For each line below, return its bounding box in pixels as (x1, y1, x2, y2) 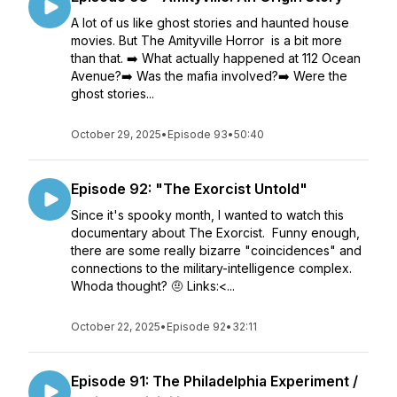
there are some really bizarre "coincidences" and (71, 243, 362, 258)
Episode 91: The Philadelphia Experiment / (71, 372, 358, 390)
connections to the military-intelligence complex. (71, 261, 352, 276)
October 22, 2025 (71, 320, 160, 333)
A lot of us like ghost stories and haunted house (71, 15, 349, 30)
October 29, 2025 (71, 128, 161, 141)
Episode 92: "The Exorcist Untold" (71, 180, 307, 198)
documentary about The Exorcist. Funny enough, (71, 225, 360, 240)
